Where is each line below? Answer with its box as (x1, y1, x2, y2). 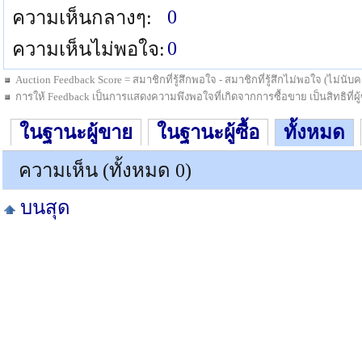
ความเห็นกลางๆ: (12, 7, 152, 28)
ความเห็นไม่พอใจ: (12, 39, 165, 60)
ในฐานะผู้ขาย (19, 122, 133, 143)
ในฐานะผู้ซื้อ (157, 122, 259, 143)
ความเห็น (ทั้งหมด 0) (19, 160, 192, 181)
